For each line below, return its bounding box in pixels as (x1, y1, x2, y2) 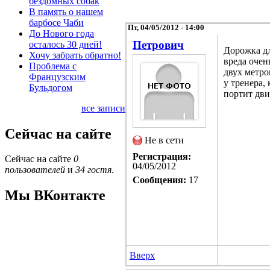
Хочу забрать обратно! (29, 49, 121, 60)
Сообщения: (133, 174, 186, 185)
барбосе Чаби (29, 17, 84, 28)
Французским (29, 71, 86, 82)
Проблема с (29, 60, 77, 71)
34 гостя (75, 165, 111, 175)
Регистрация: (133, 151, 191, 162)
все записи (81, 102, 125, 113)
